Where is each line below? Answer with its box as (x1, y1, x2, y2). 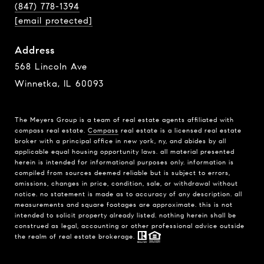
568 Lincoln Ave (15, 61, 87, 72)
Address (15, 44, 55, 57)
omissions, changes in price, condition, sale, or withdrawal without (15, 179, 238, 188)
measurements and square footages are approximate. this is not (15, 200, 233, 209)
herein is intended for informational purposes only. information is (15, 158, 234, 167)
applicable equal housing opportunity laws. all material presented (15, 147, 235, 156)
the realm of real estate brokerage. (15, 232, 137, 241)
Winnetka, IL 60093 (15, 78, 104, 90)
